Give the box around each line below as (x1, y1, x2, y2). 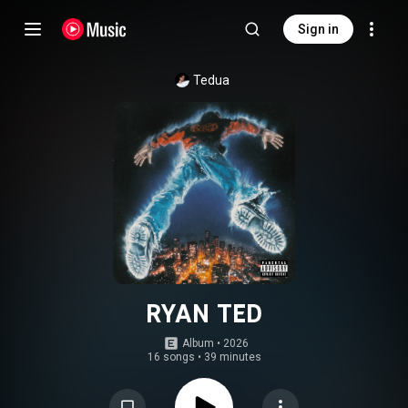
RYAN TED (146, 298, 262, 329)
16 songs (147, 351, 195, 363)
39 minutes (203, 351, 261, 363)
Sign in (298, 22, 339, 36)
